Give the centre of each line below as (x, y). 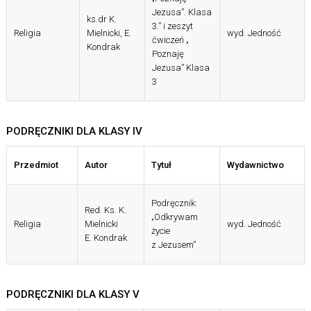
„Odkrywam (174, 217)
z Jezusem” (173, 245)
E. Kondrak (106, 238)
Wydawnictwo (255, 165)
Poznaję (168, 54)
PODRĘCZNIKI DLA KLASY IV (74, 132)
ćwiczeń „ (170, 40)
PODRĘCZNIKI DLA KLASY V (73, 295)
